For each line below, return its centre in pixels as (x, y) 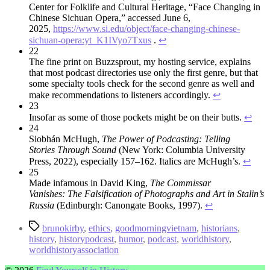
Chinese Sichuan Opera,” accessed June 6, (110, 18)
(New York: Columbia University (181, 150)
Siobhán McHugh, (65, 139)
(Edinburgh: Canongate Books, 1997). (130, 206)
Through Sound (87, 150)
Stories (42, 150)
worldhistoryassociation (74, 250)
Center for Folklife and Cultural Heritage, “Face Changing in (145, 7)
